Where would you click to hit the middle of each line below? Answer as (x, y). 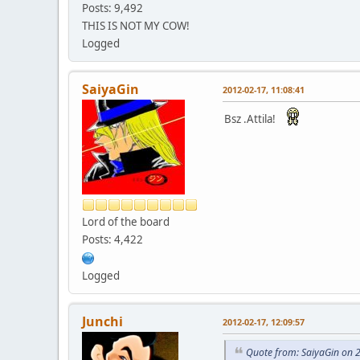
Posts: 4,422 (112, 239)
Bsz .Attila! (252, 119)
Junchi (102, 321)
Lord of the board (126, 221)
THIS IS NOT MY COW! (136, 25)
